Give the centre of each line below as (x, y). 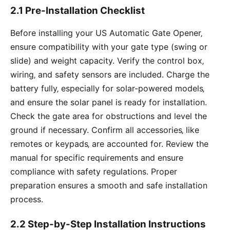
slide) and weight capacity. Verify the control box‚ (107, 60)
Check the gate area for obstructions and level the (109, 116)
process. (27, 199)
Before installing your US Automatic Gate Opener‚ (106, 33)
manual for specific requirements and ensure (97, 157)
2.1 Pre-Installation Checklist (78, 10)
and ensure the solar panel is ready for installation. (109, 102)
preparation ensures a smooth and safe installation (109, 185)
